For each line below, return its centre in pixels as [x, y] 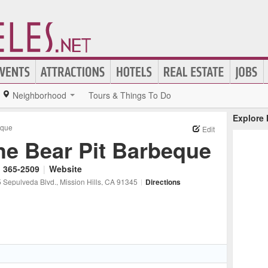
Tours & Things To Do [130, 95]
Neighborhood [39, 95]
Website [66, 169]
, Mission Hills [79, 182]
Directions [163, 182]
